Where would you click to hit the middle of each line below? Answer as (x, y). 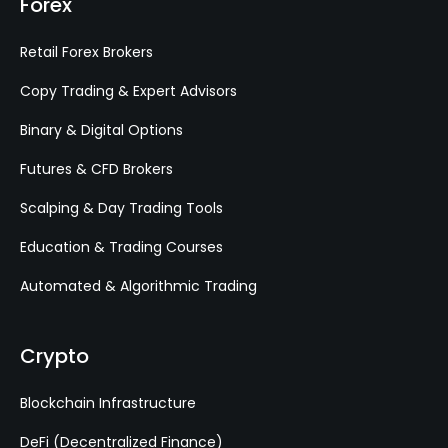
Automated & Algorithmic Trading (138, 285)
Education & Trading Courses (121, 246)
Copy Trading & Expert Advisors (128, 90)
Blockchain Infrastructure (108, 402)
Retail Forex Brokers (86, 51)
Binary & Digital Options (101, 129)
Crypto (54, 355)
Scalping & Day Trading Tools (121, 207)
